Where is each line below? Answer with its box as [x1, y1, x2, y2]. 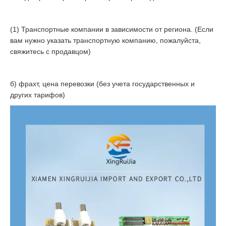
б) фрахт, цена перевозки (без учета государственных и [10, 80, 195, 88]
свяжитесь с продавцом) [10, 47, 91, 56]
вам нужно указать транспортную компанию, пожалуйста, [10, 36, 201, 45]
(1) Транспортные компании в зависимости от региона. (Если [10, 25, 213, 34]
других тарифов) [10, 91, 65, 99]
